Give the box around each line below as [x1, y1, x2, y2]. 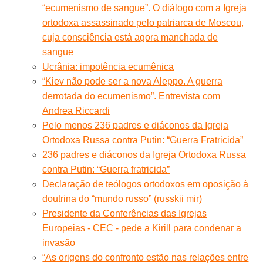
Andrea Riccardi [42, 105, 110, 116]
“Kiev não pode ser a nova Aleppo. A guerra [42, 76, 223, 86]
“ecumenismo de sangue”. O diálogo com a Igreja [42, 2, 247, 13]
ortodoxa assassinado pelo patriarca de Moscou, [42, 17, 244, 28]
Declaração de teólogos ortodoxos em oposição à [42, 178, 249, 189]
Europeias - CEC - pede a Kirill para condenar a [42, 222, 242, 233]
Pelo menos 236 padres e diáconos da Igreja [42, 120, 229, 130]
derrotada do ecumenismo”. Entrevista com [42, 90, 221, 101]
